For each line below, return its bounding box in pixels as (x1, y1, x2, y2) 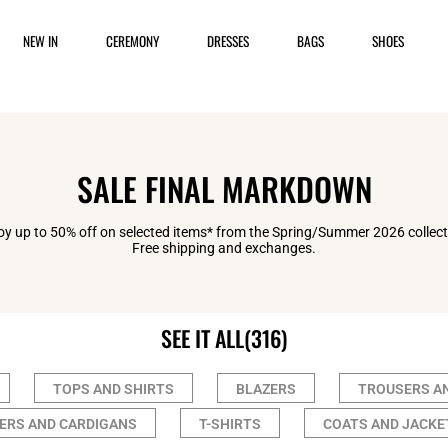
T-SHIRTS (199, 416, 261, 432)
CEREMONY (106, 31, 160, 51)
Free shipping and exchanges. (132, 240, 316, 256)
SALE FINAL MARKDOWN (76, 165, 372, 212)
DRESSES (207, 31, 249, 51)
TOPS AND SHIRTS (53, 381, 174, 397)
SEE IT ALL (161, 322, 244, 354)
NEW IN (23, 31, 59, 51)
